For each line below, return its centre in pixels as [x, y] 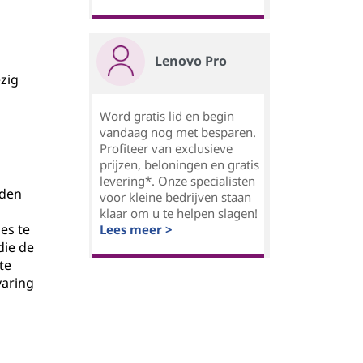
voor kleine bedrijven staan [175, 197]
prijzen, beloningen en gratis [179, 164]
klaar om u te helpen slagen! [179, 213]
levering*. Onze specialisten [177, 181]
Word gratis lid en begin [167, 116]
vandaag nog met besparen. [178, 132]
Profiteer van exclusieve [166, 148]
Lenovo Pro [191, 61]
